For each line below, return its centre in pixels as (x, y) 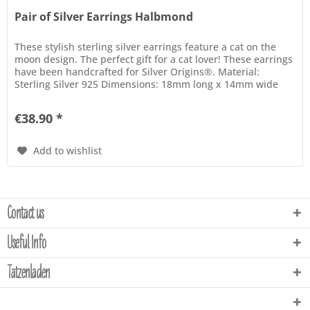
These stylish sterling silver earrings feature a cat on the (146, 47)
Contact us (25, 213)
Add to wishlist (68, 151)
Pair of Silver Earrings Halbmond (104, 17)
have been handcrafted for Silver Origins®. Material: (137, 72)
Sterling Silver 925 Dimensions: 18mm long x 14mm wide (147, 84)
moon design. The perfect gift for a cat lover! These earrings (154, 60)
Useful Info (27, 243)
